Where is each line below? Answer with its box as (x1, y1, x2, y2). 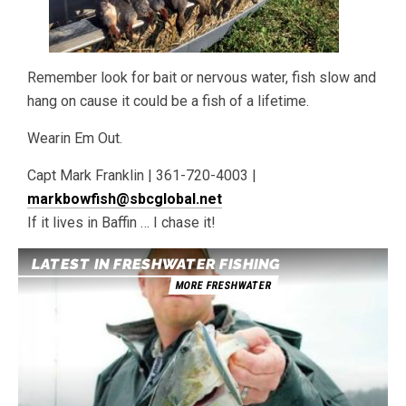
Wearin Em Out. (27, 130, 122, 147)
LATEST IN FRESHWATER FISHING (30, 256, 283, 273)
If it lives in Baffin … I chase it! (27, 214, 216, 231)
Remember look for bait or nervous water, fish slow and (27, 69, 376, 86)
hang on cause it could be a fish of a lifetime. (27, 92, 309, 110)
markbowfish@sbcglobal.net (27, 190, 222, 208)
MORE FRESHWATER (174, 279, 273, 292)
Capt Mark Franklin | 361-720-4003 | (27, 167, 256, 184)
